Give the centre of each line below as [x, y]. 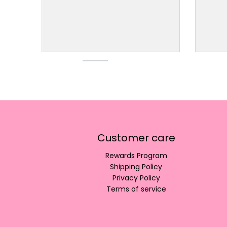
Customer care [136, 138]
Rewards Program [136, 155]
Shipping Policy [136, 166]
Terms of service [136, 189]
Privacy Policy [136, 178]
